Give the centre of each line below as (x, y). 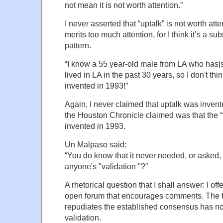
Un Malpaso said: (96, 145)
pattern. (78, 46)
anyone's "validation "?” (106, 167)
